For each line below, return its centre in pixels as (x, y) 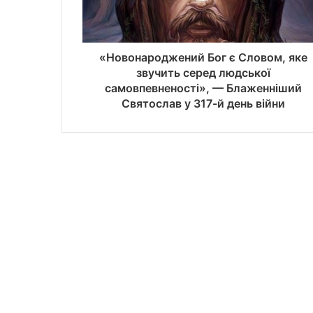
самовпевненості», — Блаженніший (203, 88)
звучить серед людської (203, 73)
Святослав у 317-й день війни (203, 104)
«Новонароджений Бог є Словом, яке (203, 58)
